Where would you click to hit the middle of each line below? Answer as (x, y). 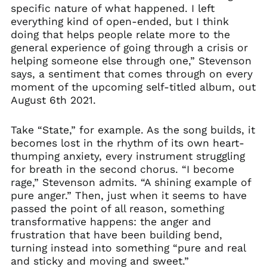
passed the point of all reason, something (117, 209)
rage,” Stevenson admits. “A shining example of (131, 182)
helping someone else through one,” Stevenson (131, 61)
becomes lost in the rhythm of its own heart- (127, 143)
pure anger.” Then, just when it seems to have (128, 195)
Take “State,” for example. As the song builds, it (133, 130)
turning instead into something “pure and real (128, 248)
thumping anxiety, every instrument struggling (128, 156)
